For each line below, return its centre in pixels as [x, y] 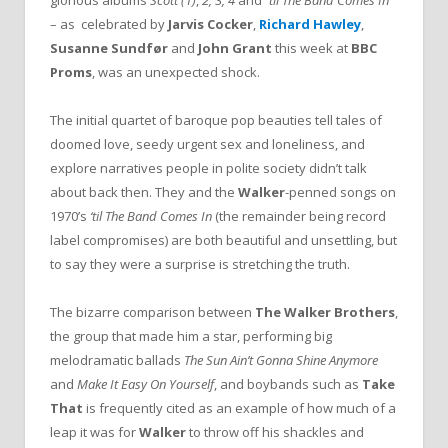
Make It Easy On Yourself [145, 384]
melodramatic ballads [117, 360]
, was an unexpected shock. [176, 72]
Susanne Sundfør [109, 48]
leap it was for [94, 432]
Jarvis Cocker [210, 24]
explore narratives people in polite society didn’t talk [208, 168]
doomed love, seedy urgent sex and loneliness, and [207, 144]
